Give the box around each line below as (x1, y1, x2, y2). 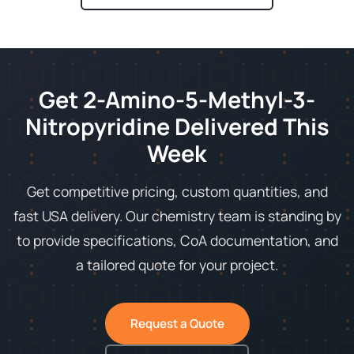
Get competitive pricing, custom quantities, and (26, 182, 328, 201)
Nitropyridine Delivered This (24, 111, 330, 143)
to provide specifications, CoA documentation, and (16, 231, 338, 250)
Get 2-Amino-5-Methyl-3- (39, 84, 315, 116)
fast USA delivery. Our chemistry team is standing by (13, 206, 341, 226)
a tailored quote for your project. (76, 255, 278, 275)
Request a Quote (130, 315, 224, 333)
